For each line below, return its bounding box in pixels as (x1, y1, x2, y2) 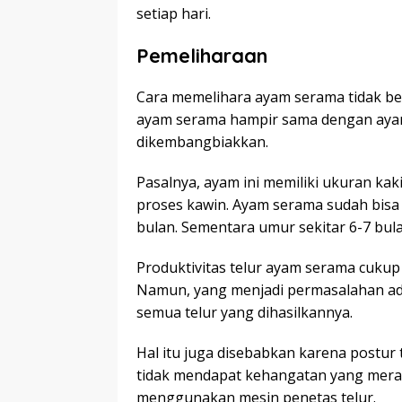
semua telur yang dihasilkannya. (136, 302, 353, 323)
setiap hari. (136, 4, 211, 24)
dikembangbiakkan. (136, 132, 268, 153)
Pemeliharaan (136, 43, 273, 69)
